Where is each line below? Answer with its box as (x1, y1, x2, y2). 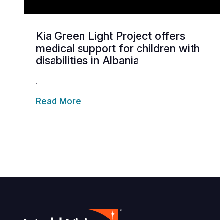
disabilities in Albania (36, 54, 139, 67)
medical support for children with (36, 42, 200, 55)
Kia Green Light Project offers (36, 29, 185, 43)
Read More (36, 96, 81, 107)
